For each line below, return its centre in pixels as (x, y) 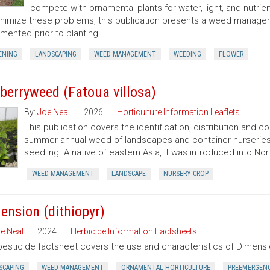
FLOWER (231, 54)
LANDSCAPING (55, 54)
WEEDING (187, 54)
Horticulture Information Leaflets (178, 112)
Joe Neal (53, 112)
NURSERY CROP (186, 174)
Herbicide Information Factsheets (133, 231)
